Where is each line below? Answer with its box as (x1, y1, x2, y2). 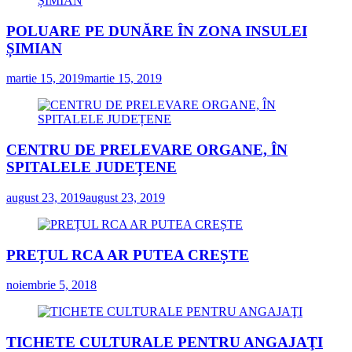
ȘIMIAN (6, 39, 62, 57)
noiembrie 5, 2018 (6, 278, 97, 292)
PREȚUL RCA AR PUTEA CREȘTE (6, 246, 249, 263)
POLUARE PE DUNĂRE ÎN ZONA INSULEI (6, 22, 307, 39)
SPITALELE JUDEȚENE (6, 159, 177, 176)
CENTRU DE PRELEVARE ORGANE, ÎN (6, 141, 288, 159)
